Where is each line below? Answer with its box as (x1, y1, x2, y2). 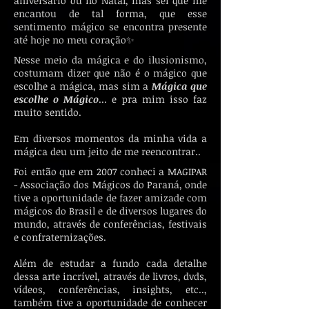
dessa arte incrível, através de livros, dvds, (14, 270, 207, 283)
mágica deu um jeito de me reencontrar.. (14, 145, 201, 158)
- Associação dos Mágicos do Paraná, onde (14, 178, 207, 191)
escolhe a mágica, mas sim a (14, 79, 152, 92)
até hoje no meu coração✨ (14, 33, 134, 46)
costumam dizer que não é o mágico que (14, 66, 207, 79)
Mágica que (151, 79, 208, 92)
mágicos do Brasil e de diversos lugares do (14, 204, 207, 217)
